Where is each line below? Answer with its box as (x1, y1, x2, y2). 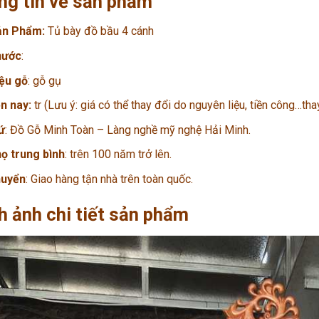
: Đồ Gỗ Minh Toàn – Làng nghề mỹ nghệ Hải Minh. (4, 122, 251, 137)
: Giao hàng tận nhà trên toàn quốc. (25, 172, 193, 186)
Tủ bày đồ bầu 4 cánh (47, 24, 154, 38)
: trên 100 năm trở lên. (64, 147, 172, 162)
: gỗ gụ (27, 73, 61, 88)
